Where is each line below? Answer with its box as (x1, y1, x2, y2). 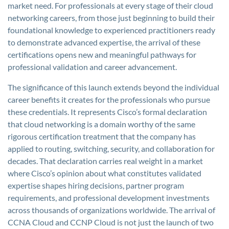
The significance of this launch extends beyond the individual (8, 82, 219, 92)
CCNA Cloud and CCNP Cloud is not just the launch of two (8, 217, 214, 227)
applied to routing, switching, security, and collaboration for (8, 144, 215, 153)
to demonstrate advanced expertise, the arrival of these (8, 37, 200, 47)
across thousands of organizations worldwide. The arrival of (8, 205, 215, 215)
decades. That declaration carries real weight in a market (8, 156, 203, 166)
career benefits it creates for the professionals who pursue (8, 95, 210, 104)
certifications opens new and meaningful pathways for (8, 50, 196, 59)
